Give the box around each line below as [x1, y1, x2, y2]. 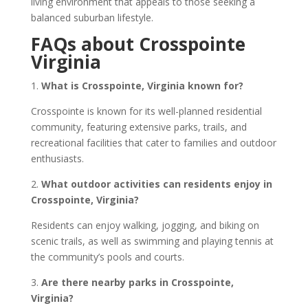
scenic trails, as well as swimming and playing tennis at [30, 234, 274, 247]
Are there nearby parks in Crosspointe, [41, 276, 234, 289]
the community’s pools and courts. [30, 250, 184, 263]
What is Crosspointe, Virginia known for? [41, 79, 243, 92]
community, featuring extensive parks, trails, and [30, 120, 247, 133]
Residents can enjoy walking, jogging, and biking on [30, 219, 259, 232]
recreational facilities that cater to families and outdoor [30, 136, 276, 149]
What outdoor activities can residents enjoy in [41, 177, 272, 190]
